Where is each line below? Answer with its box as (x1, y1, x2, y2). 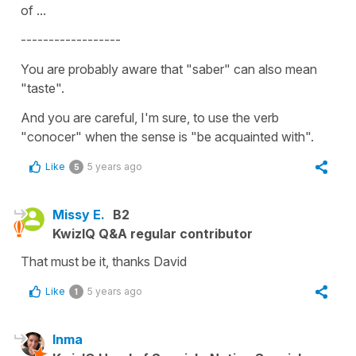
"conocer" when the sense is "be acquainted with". (21, 128, 314, 145)
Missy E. (52, 206, 105, 222)
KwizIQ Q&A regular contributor (52, 225, 253, 242)
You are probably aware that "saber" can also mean (21, 60, 317, 77)
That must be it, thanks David (21, 253, 187, 269)
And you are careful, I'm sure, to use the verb (21, 109, 279, 126)
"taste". (21, 79, 64, 96)
